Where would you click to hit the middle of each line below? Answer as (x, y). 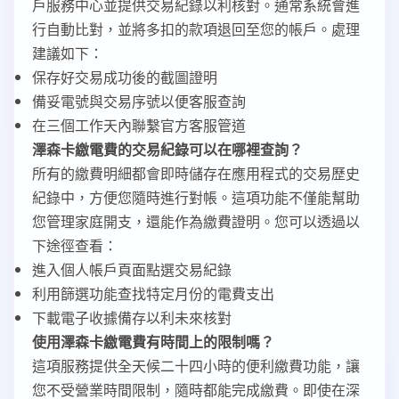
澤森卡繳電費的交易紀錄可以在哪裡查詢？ (167, 149)
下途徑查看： (75, 245)
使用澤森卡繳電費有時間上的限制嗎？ (153, 342)
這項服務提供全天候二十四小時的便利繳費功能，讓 (196, 366)
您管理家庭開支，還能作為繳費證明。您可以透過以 (196, 221)
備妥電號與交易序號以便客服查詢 (139, 101)
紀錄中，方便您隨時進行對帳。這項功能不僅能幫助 (196, 197)
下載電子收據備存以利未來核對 (132, 318)
